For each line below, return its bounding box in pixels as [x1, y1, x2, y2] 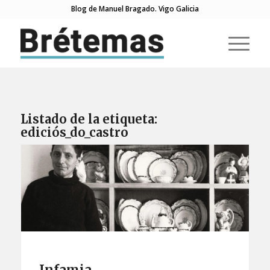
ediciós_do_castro [20, 125, 128, 140]
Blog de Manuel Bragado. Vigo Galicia [71, 4, 199, 14]
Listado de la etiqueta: [20, 111, 157, 127]
